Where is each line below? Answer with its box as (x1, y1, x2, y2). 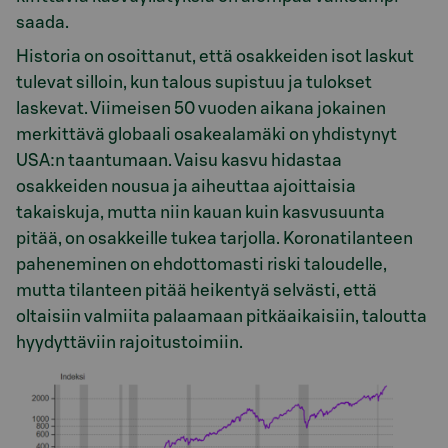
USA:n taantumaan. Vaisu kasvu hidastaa (16, 152, 342, 170)
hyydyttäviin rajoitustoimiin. (16, 334, 243, 352)
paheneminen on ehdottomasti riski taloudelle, (16, 256, 387, 274)
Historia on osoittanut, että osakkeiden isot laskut (16, 48, 414, 66)
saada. (16, 13, 69, 31)
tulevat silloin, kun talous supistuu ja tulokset (16, 74, 372, 92)
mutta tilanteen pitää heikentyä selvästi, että (16, 282, 377, 300)
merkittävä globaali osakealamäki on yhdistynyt (16, 126, 397, 144)
